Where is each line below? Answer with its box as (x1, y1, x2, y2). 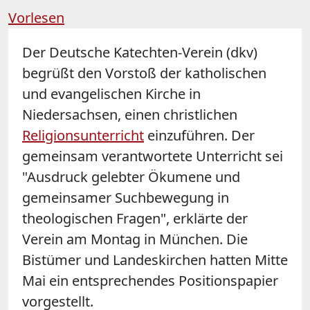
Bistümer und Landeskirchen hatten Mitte (22, 250, 288, 269)
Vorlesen (8, 8, 64, 27)
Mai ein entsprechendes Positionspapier (22, 271, 278, 290)
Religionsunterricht (22, 125, 144, 145)
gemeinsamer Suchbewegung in (22, 188, 229, 207)
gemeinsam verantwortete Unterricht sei (22, 146, 283, 165)
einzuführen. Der (144, 125, 255, 145)
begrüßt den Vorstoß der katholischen (22, 63, 266, 82)
